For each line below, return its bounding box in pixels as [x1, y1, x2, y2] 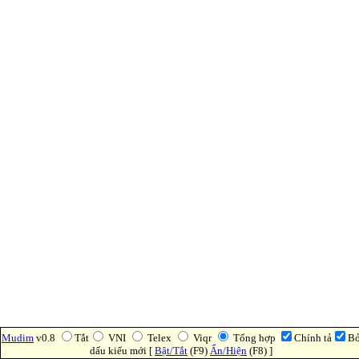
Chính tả [294, 332, 332, 344]
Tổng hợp [231, 332, 278, 344]
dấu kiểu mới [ [90, 345, 155, 357]
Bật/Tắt [155, 345, 188, 357]
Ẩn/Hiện [210, 345, 247, 357]
